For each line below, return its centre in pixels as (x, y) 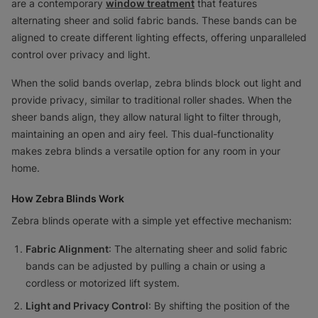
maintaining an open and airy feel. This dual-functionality (143, 133)
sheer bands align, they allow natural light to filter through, (146, 116)
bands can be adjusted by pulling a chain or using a (146, 265)
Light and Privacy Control (87, 305)
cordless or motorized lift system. (103, 283)
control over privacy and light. (81, 54)
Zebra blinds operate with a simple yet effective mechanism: (152, 220)
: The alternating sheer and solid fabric (198, 248)
